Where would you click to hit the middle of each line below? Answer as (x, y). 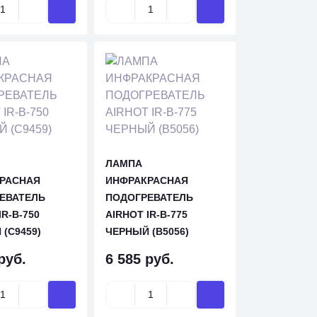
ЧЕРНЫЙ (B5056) (148, 231)
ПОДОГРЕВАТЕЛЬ (150, 197)
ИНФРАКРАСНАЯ (147, 180)
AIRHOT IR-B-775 (147, 214)
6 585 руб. (140, 259)
